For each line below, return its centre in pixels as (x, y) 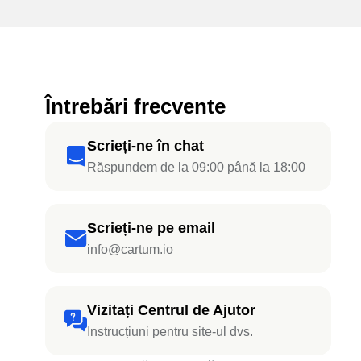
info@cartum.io (130, 249)
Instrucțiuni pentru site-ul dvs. (170, 331)
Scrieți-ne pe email (151, 228)
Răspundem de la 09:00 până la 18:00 (196, 167)
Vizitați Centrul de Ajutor (171, 310)
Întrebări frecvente (135, 106)
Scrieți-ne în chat (145, 145)
